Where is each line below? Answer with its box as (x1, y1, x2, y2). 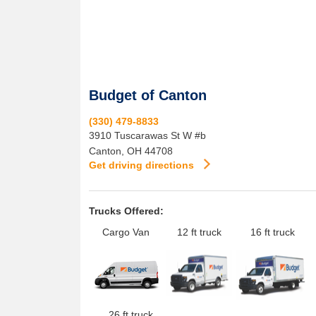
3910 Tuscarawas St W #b (89, 130, 206, 141)
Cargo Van (102, 226, 150, 238)
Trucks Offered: (89, 205, 164, 217)
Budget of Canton (89, 87, 207, 103)
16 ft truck (250, 226, 295, 238)
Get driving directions (89, 159, 197, 171)
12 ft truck (177, 226, 221, 238)
